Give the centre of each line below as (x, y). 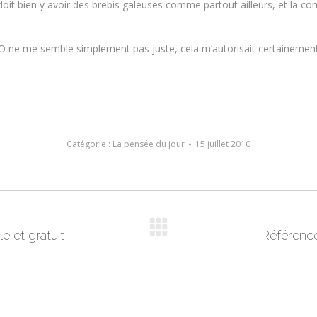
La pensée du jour (149, 144)
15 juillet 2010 (223, 144)
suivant (206, 253)
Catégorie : (90, 144)
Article (203, 235)
